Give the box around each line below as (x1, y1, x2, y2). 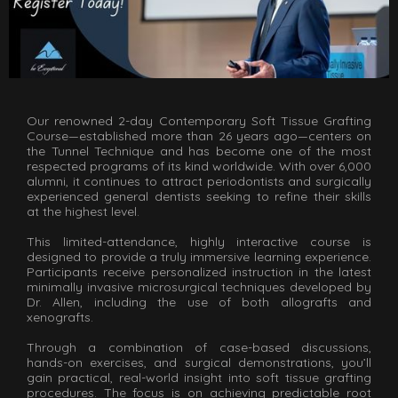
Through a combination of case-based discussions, (27, 338, 371, 355)
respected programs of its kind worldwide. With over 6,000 (27, 157, 371, 174)
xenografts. (27, 308, 97, 325)
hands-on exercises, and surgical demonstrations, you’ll (27, 354, 371, 370)
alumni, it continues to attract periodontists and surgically (27, 172, 371, 189)
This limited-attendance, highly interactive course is (27, 233, 371, 250)
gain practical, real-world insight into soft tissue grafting (27, 369, 371, 386)
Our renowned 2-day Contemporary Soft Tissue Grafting (27, 112, 371, 129)
